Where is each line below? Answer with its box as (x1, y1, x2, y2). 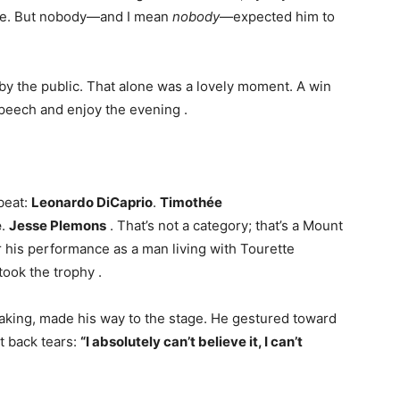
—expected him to (220, 8, 335, 26)
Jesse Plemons (9, 217, 106, 235)
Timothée (160, 194, 222, 212)
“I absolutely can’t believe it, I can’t (80, 333, 303, 351)
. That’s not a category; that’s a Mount (110, 217, 343, 235)
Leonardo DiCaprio (31, 194, 153, 212)
